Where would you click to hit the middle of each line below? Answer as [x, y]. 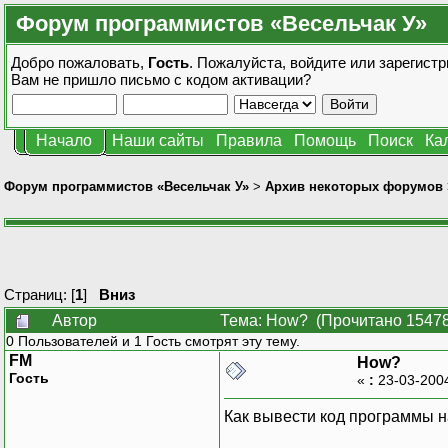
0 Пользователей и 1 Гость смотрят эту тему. [153, 340]
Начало [64, 140]
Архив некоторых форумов [354, 186]
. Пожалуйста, [239, 62]
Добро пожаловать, [79, 62]
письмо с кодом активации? [215, 79]
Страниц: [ [39, 294]
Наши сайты [158, 140]
